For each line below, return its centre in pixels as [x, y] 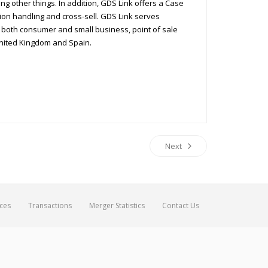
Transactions [50, 205]
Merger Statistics [117, 205]
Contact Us [181, 205]
